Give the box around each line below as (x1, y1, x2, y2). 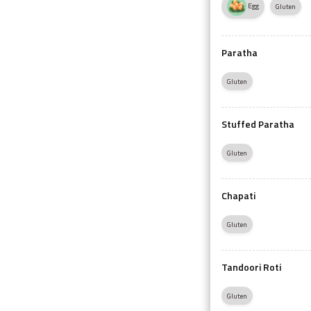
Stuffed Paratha (221, 116, 295, 131)
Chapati (221, 187, 256, 203)
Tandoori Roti (221, 259, 282, 274)
